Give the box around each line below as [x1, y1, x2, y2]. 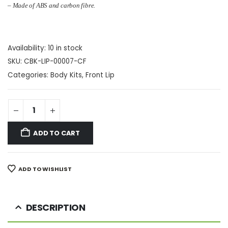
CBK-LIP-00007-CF [24, 56, 87, 67]
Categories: [8, 70, 50, 80]
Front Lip [85, 70, 115, 80]
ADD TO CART [33, 128, 80, 138]
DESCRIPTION [25, 201, 85, 214]
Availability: [8, 43, 48, 53]
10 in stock [48, 43, 82, 53]
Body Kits [50, 70, 82, 80]
